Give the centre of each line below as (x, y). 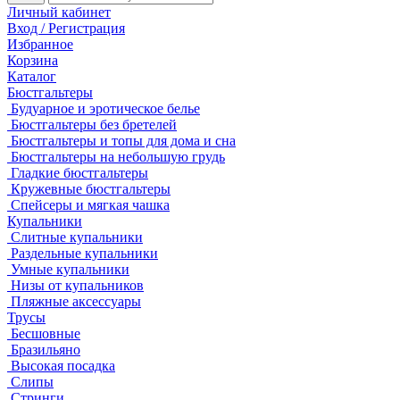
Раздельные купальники (83, 253)
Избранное (40, 44)
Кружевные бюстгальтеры (89, 189)
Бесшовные (44, 333)
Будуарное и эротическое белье (104, 108)
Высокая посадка (61, 366)
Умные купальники (68, 269)
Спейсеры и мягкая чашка (88, 205)
